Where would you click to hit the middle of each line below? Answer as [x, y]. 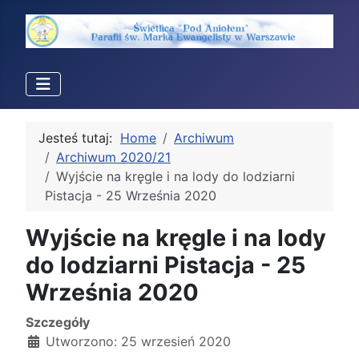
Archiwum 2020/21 [113, 157]
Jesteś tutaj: [79, 138]
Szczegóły [58, 322]
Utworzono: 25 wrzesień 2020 [138, 341]
